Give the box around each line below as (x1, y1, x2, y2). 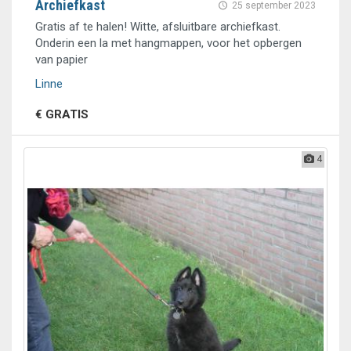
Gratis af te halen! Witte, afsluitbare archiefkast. (35, 20, 280, 34)
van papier (35, 52, 88, 67)
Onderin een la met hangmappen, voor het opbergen (35, 36, 302, 50)
